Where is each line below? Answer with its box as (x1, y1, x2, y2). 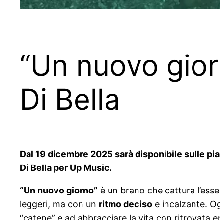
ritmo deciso (99, 199, 152, 210)
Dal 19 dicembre (20, 149, 88, 160)
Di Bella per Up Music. (20, 163, 112, 173)
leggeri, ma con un (20, 199, 99, 210)
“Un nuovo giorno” (20, 185, 98, 196)
